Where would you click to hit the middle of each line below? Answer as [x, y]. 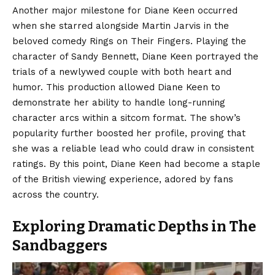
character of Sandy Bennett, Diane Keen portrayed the [135, 56]
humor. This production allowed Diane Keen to [116, 87]
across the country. [56, 194]
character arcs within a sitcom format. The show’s [126, 118]
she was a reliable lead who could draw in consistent [133, 148]
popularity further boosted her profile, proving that [129, 133]
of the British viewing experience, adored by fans [123, 179]
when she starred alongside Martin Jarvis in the [121, 25]
